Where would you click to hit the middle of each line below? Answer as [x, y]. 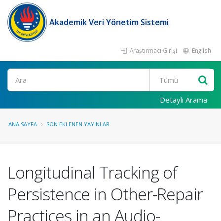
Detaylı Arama [184, 100]
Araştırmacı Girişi [153, 50]
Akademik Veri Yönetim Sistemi [109, 22]
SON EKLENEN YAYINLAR [78, 124]
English [201, 50]
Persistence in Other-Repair [105, 194]
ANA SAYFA [23, 124]
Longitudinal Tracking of [92, 172]
